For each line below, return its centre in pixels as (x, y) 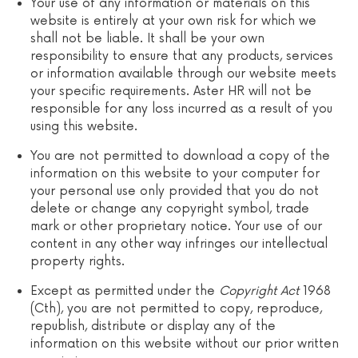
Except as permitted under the (125, 291)
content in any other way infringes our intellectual (179, 244)
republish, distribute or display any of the (153, 326)
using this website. (84, 126)
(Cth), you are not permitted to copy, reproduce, (177, 308)
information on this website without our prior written (185, 344)
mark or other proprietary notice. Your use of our (177, 226)
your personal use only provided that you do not (175, 191)
